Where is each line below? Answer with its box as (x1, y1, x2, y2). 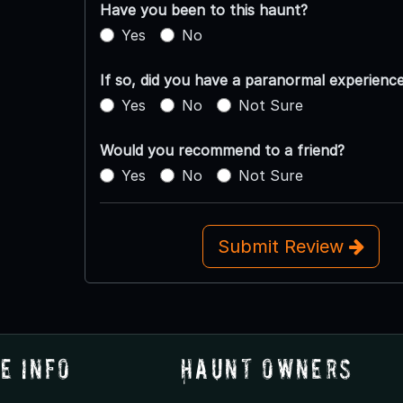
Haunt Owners (180, 353, 354, 385)
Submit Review (217, 236, 349, 258)
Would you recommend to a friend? (99, 141, 345, 160)
